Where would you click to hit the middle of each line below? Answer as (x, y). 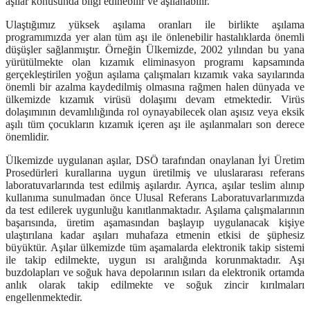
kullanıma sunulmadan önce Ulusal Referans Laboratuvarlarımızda (155, 198)
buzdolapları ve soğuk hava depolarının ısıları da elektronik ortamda (155, 273)
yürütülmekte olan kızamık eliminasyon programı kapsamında (155, 62)
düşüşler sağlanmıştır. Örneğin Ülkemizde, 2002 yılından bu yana (155, 50)
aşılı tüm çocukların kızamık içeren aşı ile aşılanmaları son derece (155, 125)
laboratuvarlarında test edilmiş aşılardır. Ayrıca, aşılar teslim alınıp (155, 185)
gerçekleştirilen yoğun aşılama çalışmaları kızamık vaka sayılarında (155, 75)
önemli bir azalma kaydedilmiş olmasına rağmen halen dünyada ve (155, 87)
